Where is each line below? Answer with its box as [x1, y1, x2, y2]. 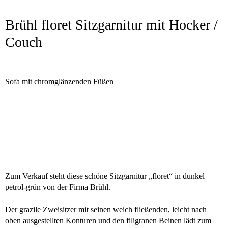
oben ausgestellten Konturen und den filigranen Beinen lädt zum [5, 216, 211, 225]
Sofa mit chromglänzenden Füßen [5, 77, 113, 86]
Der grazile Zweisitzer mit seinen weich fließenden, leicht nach [5, 205, 207, 214]
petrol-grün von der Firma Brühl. [5, 183, 112, 191]
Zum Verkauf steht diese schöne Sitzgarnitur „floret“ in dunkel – [5, 172, 211, 180]
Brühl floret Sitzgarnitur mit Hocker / [5, 17, 218, 33]
